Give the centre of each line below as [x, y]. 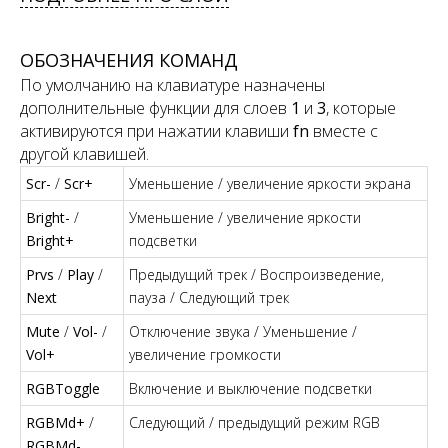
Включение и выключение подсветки [250, 388]
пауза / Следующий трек [209, 297]
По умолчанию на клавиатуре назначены [172, 84]
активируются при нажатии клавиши [156, 130]
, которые [361, 107]
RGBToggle [63, 388]
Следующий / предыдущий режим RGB [254, 422]
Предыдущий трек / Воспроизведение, [256, 274]
